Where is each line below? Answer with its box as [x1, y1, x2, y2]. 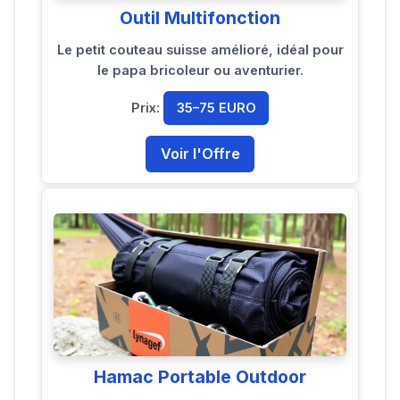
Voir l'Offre [160, 144, 240, 162]
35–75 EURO [176, 99, 256, 116]
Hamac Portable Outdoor [94, 366, 306, 388]
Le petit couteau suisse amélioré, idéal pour [56, 42, 344, 59]
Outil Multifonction [120, 6, 280, 29]
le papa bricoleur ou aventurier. [96, 62, 304, 79]
